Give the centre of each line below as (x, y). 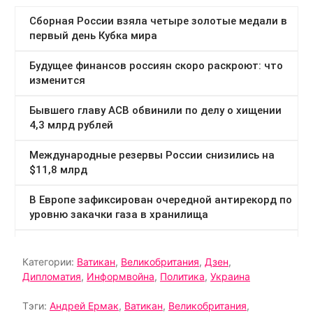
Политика (182, 276)
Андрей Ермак (84, 305)
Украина (230, 276)
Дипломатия (52, 276)
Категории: (50, 261)
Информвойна (121, 276)
